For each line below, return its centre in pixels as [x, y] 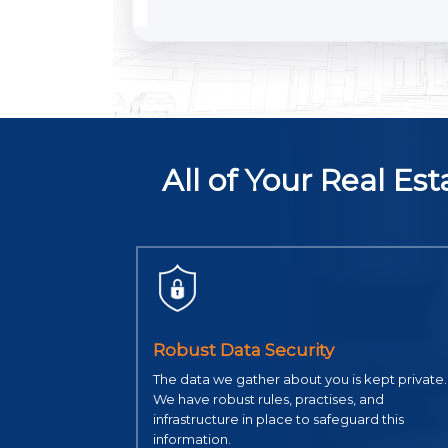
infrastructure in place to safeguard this [278, 419]
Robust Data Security [243, 350]
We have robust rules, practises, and [268, 399]
